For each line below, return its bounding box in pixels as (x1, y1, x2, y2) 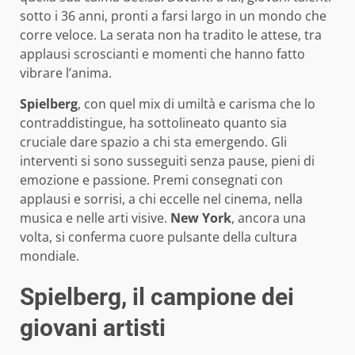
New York (170, 208, 231, 227)
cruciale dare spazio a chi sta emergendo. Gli (20, 132, 287, 151)
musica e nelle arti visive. (20, 208, 170, 227)
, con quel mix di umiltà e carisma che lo (78, 94, 315, 113)
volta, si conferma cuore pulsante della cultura (20, 227, 297, 246)
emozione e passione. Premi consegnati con (20, 170, 283, 189)
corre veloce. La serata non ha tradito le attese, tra (20, 25, 322, 44)
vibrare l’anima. (20, 63, 112, 82)
